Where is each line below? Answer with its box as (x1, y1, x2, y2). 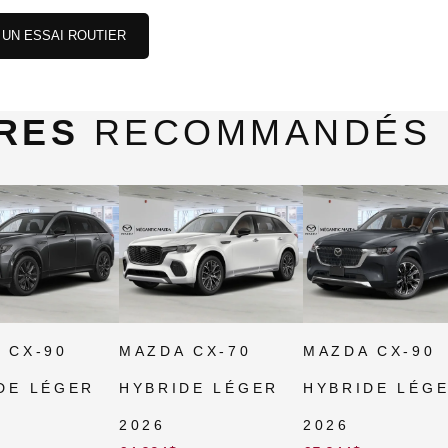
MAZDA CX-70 (118, 343, 252, 360)
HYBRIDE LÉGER (118, 380, 279, 397)
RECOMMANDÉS (79, 112, 431, 153)
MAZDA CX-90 (302, 343, 436, 360)
